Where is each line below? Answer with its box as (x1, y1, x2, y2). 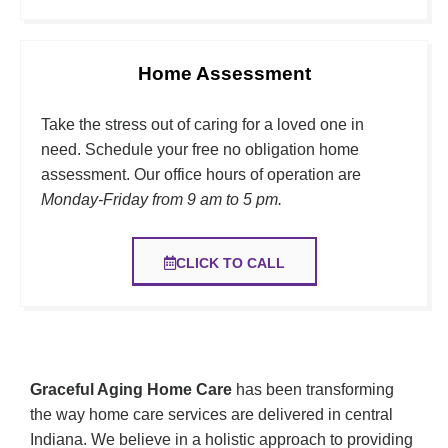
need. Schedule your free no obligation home (41, 141, 359, 159)
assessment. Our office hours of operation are (41, 166, 361, 184)
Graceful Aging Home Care (30, 381, 232, 399)
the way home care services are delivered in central (30, 406, 393, 424)
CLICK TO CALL (175, 255, 285, 272)
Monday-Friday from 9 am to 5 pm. (41, 191, 286, 209)
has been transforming (232, 381, 394, 399)
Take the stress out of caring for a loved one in (41, 116, 364, 134)
